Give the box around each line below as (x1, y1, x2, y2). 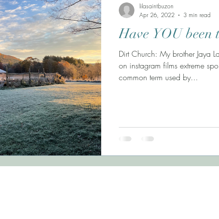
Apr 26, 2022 (139, 11, 175, 19)
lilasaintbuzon (139, 2, 174, 10)
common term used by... (119, 72, 198, 83)
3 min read (183, 11, 211, 19)
